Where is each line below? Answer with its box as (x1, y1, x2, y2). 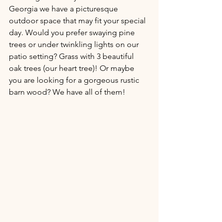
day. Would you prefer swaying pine (9, 28, 137, 37)
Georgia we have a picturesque (9, 4, 120, 13)
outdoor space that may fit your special (9, 16, 148, 25)
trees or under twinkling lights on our (9, 40, 141, 49)
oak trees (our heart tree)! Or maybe (9, 63, 136, 73)
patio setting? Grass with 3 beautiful (9, 52, 136, 61)
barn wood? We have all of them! (9, 87, 125, 97)
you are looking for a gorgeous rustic (9, 75, 141, 85)
